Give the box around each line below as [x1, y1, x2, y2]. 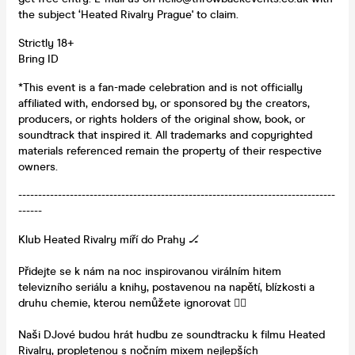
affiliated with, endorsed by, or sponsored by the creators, [18, 96, 310, 110]
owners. [18, 159, 58, 174]
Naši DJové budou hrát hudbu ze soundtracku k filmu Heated [18, 327, 325, 342]
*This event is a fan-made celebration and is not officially [18, 80, 303, 94]
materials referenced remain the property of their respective [18, 143, 322, 158]
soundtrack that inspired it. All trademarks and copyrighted [18, 128, 312, 142]
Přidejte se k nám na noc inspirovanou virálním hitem [18, 264, 281, 278]
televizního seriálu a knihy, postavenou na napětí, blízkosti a [18, 280, 315, 294]
